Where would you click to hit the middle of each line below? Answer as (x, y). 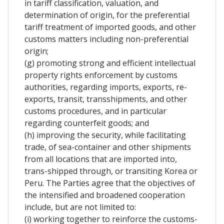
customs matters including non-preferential (106, 39)
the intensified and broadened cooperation (105, 195)
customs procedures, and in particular (95, 111)
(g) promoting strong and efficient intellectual (110, 63)
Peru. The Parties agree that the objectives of (110, 183)
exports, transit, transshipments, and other (106, 99)
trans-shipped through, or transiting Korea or (111, 171)
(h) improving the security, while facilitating (105, 135)
